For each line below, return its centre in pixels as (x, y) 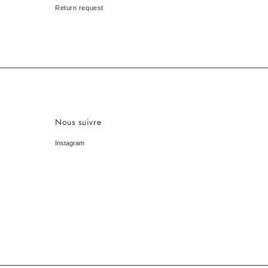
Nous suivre (78, 122)
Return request (79, 8)
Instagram (70, 143)
